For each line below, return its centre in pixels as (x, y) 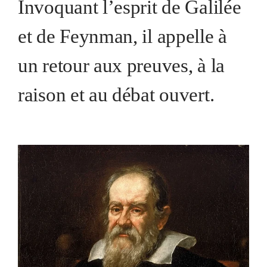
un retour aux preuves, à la (121, 65)
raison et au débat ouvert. (116, 94)
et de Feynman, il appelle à (122, 36)
